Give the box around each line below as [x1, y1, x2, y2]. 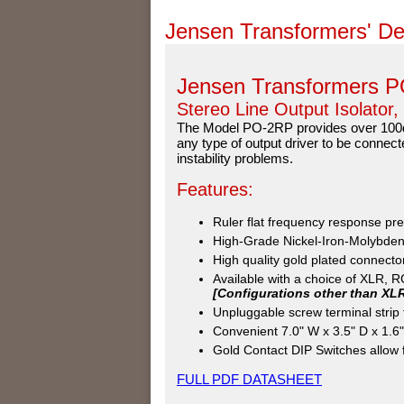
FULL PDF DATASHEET [177, 371, 322, 387]
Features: [177, 179, 253, 199]
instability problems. [177, 150, 293, 166]
